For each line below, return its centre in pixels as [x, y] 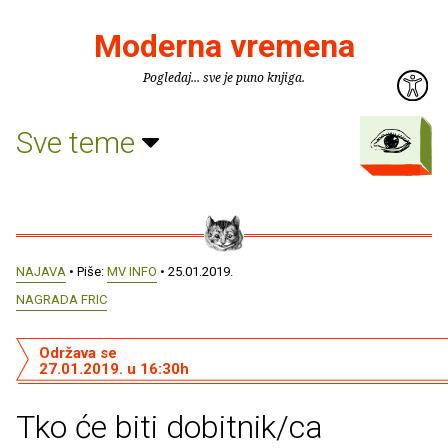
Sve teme [79, 142]
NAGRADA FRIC [61, 299]
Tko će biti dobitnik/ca [169, 427]
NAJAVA [41, 271]
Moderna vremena [224, 46]
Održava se [77, 353]
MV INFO [132, 271]
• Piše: [86, 271]
